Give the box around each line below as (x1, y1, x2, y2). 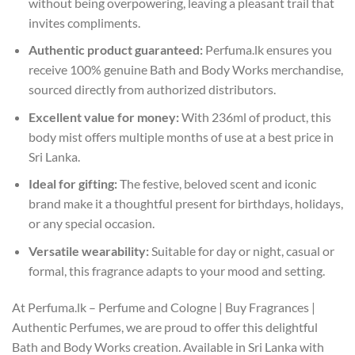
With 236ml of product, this (178, 109, 331, 124)
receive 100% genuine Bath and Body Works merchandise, (28, 62, 343, 78)
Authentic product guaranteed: (28, 42, 203, 58)
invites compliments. (28, 14, 140, 30)
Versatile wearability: (28, 243, 149, 258)
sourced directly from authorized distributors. (28, 82, 276, 97)
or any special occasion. (28, 216, 155, 231)
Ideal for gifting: (28, 176, 117, 192)
